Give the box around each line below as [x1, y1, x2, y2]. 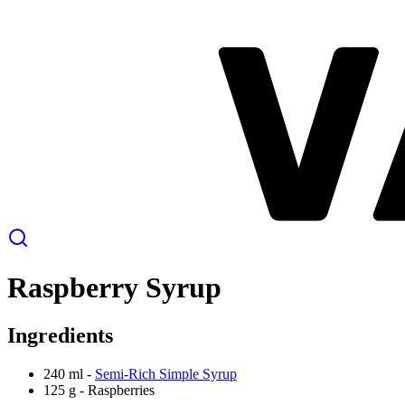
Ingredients [7, 324, 113, 348]
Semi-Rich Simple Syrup [95, 366, 237, 382]
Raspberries [88, 382, 155, 399]
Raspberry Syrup [7, 271, 221, 305]
